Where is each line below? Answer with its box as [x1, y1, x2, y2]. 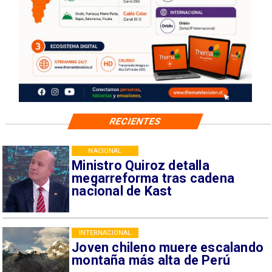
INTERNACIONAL [78, 228, 132, 237]
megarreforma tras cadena [72, 170, 235, 186]
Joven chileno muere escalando [72, 239, 264, 255]
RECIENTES [107, 115, 163, 127]
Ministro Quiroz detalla [72, 157, 209, 173]
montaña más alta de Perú [72, 252, 231, 268]
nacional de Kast [72, 183, 172, 199]
